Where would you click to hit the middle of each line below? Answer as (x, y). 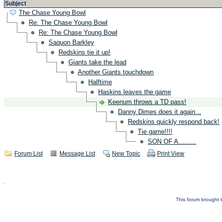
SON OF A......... (172, 141)
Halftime (100, 82)
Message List (77, 154)
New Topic (126, 154)
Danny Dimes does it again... (160, 112)
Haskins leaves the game (135, 92)
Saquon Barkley (71, 42)
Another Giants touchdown (116, 72)
